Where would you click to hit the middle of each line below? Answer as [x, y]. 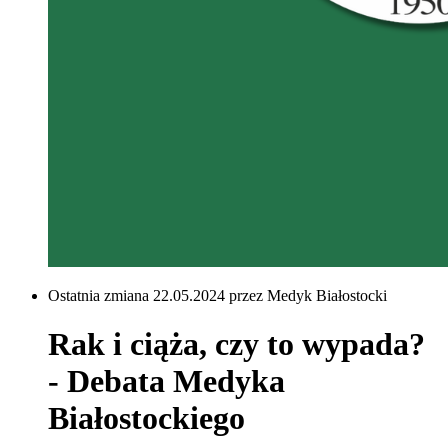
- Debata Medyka [166, 381]
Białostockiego [146, 418]
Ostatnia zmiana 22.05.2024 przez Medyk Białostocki [217, 295]
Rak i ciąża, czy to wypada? [236, 344]
